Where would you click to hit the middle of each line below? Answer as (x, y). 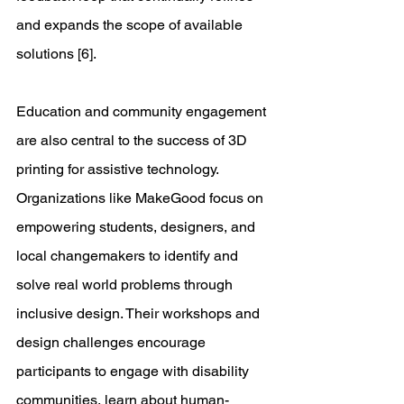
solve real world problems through (126, 285)
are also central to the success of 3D (133, 140)
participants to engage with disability (134, 371)
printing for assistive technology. (119, 169)
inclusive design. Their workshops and (140, 313)
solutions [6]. (58, 54)
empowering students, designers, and (138, 227)
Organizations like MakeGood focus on (142, 198)
